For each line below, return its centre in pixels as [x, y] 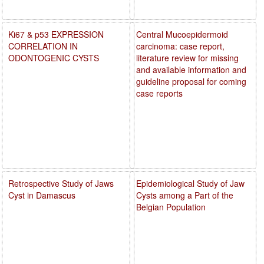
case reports [160, 93]
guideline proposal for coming [192, 81]
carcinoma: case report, [181, 46]
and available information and [192, 69]
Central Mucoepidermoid [182, 34]
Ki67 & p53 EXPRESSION [56, 34]
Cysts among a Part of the [185, 195]
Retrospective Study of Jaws [61, 183]
